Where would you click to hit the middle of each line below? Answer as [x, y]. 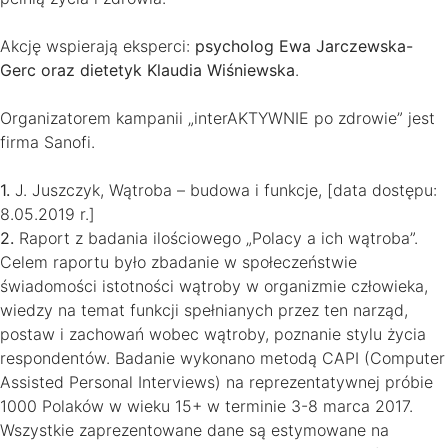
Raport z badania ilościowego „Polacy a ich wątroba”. [216, 237]
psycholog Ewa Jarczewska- [304, 45]
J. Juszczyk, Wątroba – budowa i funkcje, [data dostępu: [223, 189]
